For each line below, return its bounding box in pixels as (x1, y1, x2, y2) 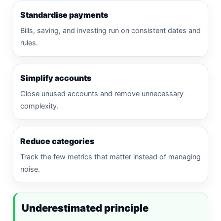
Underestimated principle (22, 201, 148, 214)
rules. (20, 38, 38, 47)
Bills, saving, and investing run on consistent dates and (20, 26, 201, 35)
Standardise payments (20, 9, 108, 20)
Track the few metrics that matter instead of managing (20, 152, 201, 161)
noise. (20, 164, 40, 174)
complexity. (20, 101, 59, 110)
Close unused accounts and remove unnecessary (20, 89, 184, 98)
